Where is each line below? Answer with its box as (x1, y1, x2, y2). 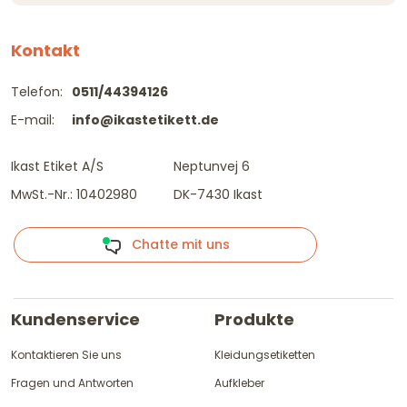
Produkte (214, 308, 294, 332)
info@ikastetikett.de (72, 111, 219, 130)
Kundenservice (11, 308, 140, 332)
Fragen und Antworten (11, 375, 134, 392)
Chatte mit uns (120, 235, 230, 254)
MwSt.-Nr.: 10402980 (11, 185, 137, 204)
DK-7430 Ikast (174, 185, 263, 204)
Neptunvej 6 (174, 157, 250, 176)
